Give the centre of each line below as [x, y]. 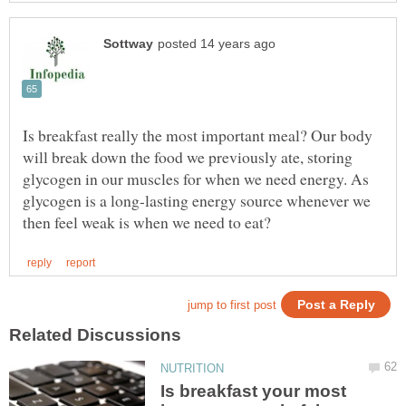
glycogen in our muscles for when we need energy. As [196, 178]
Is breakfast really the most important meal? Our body [198, 135]
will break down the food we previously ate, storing [188, 156]
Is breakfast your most [254, 391]
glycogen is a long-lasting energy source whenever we [197, 200]
